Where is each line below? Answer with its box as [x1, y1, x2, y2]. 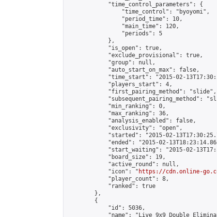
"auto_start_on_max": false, [67, 66, 200, 73]
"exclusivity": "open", [67, 124, 183, 131]
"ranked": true [67, 183, 155, 189]
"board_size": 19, [67, 154, 166, 160]
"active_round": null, [67, 161, 179, 168]
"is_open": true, [67, 45, 162, 51]
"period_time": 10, [67, 15, 183, 22]
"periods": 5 [67, 30, 162, 37]
